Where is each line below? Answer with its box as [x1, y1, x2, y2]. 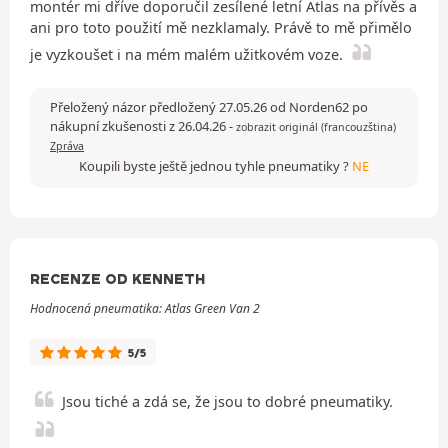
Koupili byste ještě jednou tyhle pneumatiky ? [79, 156, 352, 175]
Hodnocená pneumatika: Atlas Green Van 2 [30, 299, 260, 317]
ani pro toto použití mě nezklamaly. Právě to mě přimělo [30, 17, 412, 37]
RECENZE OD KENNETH [30, 269, 205, 288]
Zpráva [50, 138, 84, 153]
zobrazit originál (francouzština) [236, 119, 396, 134]
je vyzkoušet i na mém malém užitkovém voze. [30, 44, 343, 64]
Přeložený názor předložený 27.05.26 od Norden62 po [50, 97, 368, 116]
